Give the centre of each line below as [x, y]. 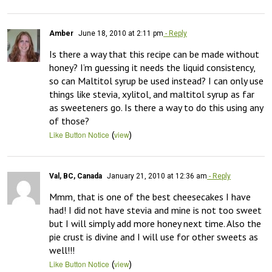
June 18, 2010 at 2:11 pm [120, 34]
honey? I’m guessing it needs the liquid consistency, [152, 68]
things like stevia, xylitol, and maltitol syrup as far [152, 94]
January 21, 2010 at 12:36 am [156, 176]
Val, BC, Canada [76, 176]
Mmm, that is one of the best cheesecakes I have [150, 197]
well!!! [62, 250]
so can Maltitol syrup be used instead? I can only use [156, 81]
